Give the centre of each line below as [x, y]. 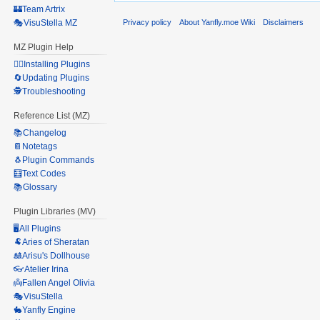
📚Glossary [36, 187]
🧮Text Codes [40, 173]
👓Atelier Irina [41, 269]
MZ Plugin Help [44, 47]
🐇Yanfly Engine [45, 310]
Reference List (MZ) [52, 116]
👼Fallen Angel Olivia [55, 282]
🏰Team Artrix [40, 10]
